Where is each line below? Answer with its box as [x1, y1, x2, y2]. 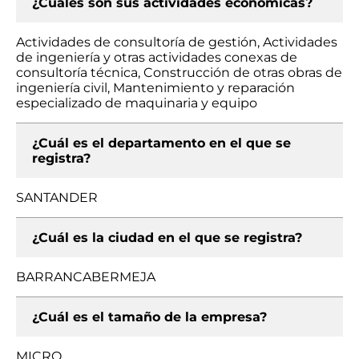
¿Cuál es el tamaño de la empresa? [32, 309, 267, 325]
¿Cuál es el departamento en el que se [32, 135, 291, 151]
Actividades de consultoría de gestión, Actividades [16, 34, 337, 50]
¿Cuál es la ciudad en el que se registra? [32, 230, 302, 245]
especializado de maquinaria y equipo [16, 95, 257, 111]
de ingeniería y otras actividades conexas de [16, 50, 297, 65]
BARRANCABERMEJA [16, 269, 155, 284]
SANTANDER [16, 190, 98, 205]
